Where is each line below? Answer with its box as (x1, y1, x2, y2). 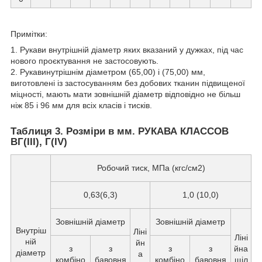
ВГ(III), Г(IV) (11, 136, 67, 147)
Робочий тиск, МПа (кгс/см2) (96, 163, 205, 173)
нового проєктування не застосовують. (11, 56, 158, 65)
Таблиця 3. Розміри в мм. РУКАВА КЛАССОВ (11, 125, 229, 137)
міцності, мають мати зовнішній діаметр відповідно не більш (11, 89, 240, 99)
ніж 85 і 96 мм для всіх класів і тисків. (11, 100, 152, 110)
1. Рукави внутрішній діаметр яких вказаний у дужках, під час (11, 44, 243, 54)
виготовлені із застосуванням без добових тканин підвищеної (11, 78, 245, 88)
